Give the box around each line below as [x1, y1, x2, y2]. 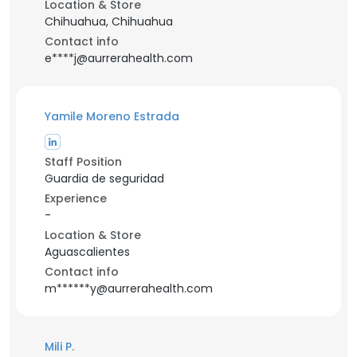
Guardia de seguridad [45, 171, 164, 186]
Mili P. [45, 339, 74, 355]
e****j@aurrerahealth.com [45, 50, 193, 66]
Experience [45, 190, 107, 206]
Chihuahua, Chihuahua [45, 14, 173, 29]
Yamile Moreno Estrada [45, 108, 179, 124]
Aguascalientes [45, 244, 130, 260]
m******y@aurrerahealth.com [45, 280, 213, 296]
